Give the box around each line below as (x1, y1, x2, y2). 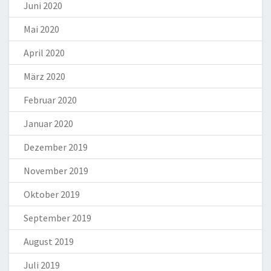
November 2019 (24, 165, 88, 177)
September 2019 (24, 212, 91, 224)
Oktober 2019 (24, 188, 80, 201)
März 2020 (24, 70, 65, 83)
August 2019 (24, 235, 74, 248)
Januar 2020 (24, 117, 73, 130)
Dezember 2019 (24, 141, 88, 154)
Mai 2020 (24, 23, 59, 36)
